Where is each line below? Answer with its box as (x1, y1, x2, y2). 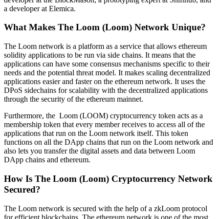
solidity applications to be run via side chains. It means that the (4, 51, 196, 60)
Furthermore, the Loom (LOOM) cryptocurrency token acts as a (4, 111, 203, 120)
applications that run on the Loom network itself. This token (4, 129, 188, 138)
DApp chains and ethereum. (4, 155, 90, 164)
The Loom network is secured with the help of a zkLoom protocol (4, 204, 207, 213)
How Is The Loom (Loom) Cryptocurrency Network (4, 173, 213, 184)
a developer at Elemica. (4, 4, 76, 13)
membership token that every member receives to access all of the (4, 120, 205, 129)
